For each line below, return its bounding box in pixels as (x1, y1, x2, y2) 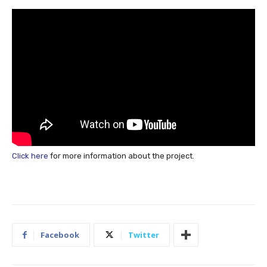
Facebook (41, 229, 79, 241)
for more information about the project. (48, 151, 194, 161)
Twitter (128, 229, 159, 241)
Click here (12, 151, 48, 161)
